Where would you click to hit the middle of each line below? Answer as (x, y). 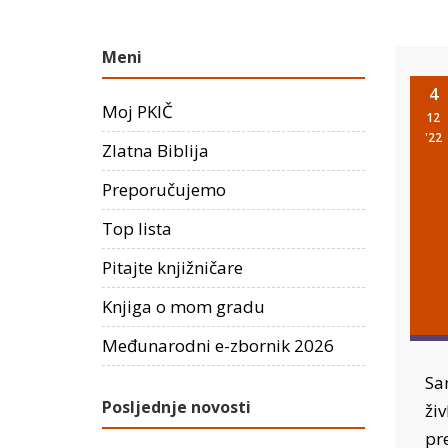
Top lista (137, 228)
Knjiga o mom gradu (183, 306)
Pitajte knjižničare (172, 267)
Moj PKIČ (137, 111)
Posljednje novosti (176, 406)
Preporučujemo (164, 189)
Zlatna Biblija (155, 150)
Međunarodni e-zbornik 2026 (218, 345)
